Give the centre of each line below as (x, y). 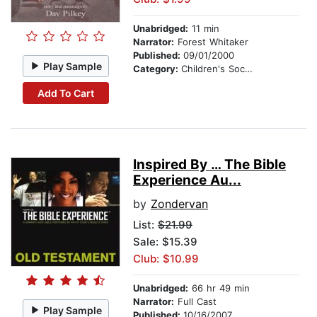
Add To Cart (65, 93)
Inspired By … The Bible (209, 165)
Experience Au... (187, 180)
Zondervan (179, 204)
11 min (204, 29)
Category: (157, 69)
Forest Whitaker (211, 42)
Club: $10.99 (166, 259)
